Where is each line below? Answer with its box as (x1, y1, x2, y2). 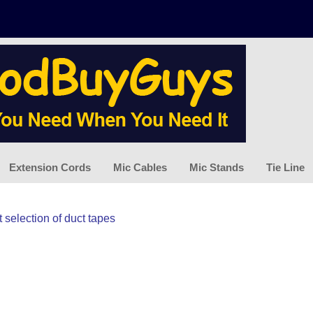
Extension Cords (9, 161, 91, 173)
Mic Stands (189, 161, 244, 173)
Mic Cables (113, 161, 167, 173)
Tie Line (266, 161, 305, 173)
